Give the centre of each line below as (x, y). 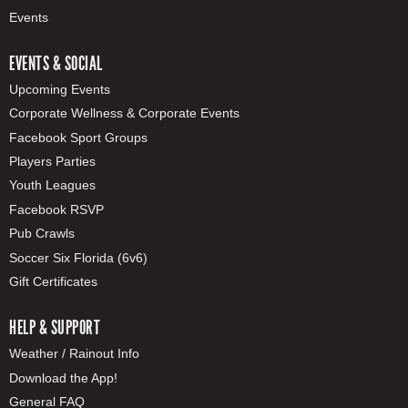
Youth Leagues (52, 185)
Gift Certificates (53, 281)
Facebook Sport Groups (78, 137)
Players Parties (52, 162)
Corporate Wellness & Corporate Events (124, 113)
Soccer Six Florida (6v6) (78, 257)
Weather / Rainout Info (74, 354)
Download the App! (63, 377)
